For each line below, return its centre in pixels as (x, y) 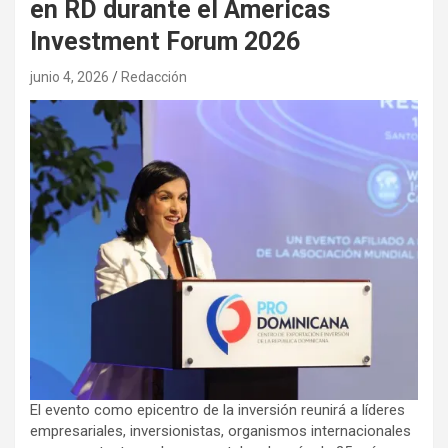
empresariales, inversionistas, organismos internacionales (220, 430)
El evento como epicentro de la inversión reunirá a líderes (217, 409)
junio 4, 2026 (69, 77)
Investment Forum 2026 (165, 41)
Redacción (154, 77)
